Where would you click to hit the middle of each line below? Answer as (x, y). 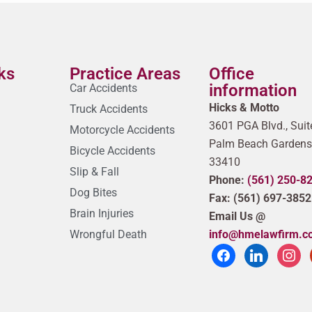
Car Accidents (104, 88)
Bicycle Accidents (113, 151)
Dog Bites (94, 193)
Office (232, 74)
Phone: (228, 180)
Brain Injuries (102, 214)
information (253, 91)
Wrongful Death (109, 235)
